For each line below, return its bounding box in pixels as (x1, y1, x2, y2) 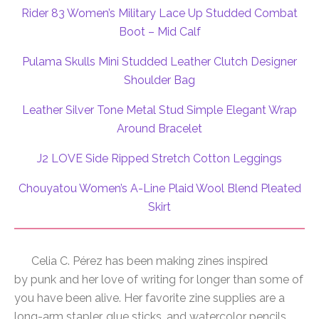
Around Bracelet (117, 122, 202, 136)
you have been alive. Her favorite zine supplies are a (14, 291, 285, 305)
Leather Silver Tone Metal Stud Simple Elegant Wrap (22, 103, 297, 117)
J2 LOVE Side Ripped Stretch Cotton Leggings (37, 152, 282, 166)
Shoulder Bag (124, 73, 195, 88)
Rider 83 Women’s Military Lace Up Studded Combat (21, 6, 298, 21)
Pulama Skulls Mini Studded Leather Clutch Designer (22, 55, 297, 69)
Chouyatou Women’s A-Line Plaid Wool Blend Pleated (18, 182, 301, 196)
